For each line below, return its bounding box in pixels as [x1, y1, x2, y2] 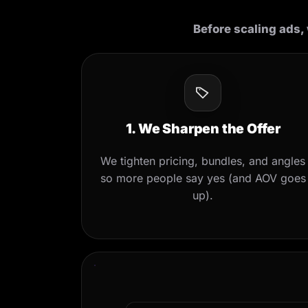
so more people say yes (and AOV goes [100, 170, 306, 185]
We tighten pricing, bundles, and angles [100, 153, 306, 168]
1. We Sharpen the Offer [125, 120, 281, 137]
